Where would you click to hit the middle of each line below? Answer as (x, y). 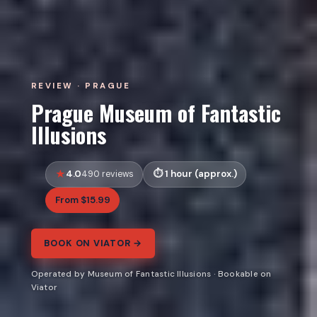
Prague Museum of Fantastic (156, 113)
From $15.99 (82, 200)
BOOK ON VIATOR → (93, 243)
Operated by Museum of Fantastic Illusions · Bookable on (151, 274)
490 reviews (107, 174)
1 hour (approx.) (201, 174)
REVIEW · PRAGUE (81, 86)
